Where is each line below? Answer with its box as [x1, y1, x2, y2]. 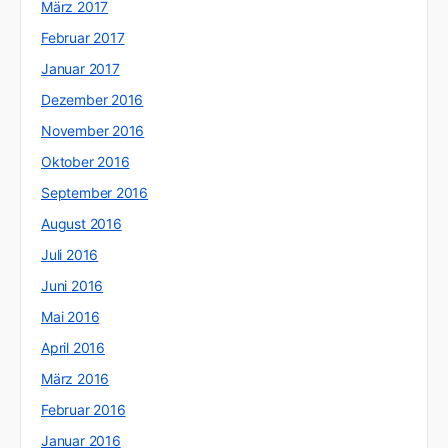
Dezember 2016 [41, 90, 144, 108]
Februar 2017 [41, 28, 125, 46]
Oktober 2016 [41, 152, 130, 170]
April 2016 [41, 338, 105, 356]
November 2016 [41, 121, 145, 139]
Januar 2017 [41, 59, 120, 77]
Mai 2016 [41, 307, 100, 325]
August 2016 [41, 214, 122, 232]
